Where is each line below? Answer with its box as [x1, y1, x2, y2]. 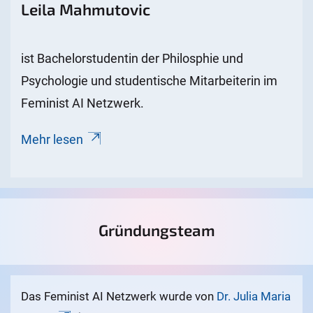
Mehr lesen [21, 131, 83, 147]
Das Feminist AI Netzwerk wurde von [21, 289, 217, 303]
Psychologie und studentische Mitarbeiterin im [21, 73, 277, 89]
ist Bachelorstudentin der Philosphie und [21, 51, 243, 66]
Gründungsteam [98, 220, 215, 239]
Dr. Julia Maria [217, 289, 291, 303]
